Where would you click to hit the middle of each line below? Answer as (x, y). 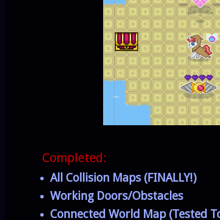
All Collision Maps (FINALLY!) (124, 178)
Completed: (69, 157)
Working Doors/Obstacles (117, 196)
